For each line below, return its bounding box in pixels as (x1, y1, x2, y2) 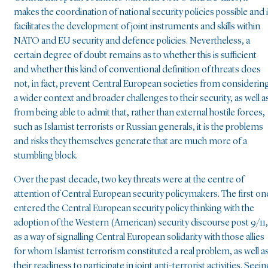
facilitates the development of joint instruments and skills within (14, 22, 260, 32)
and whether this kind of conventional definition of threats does (14, 65, 261, 75)
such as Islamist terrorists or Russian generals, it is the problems (14, 122, 263, 132)
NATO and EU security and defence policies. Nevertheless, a (14, 36, 250, 46)
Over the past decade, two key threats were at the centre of (14, 175, 244, 185)
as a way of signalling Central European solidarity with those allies (14, 232, 264, 242)
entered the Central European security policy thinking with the (14, 203, 254, 214)
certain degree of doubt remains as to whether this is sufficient (14, 50, 257, 60)
